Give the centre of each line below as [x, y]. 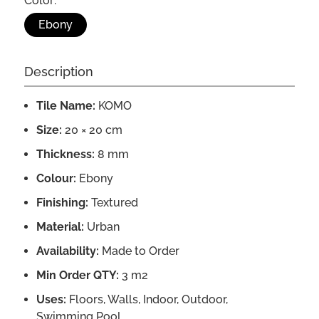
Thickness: [65, 154]
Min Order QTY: [77, 275]
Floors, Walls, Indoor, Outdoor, [147, 299]
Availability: [67, 251]
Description [58, 71]
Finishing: [62, 202]
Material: [60, 226]
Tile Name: [66, 105]
